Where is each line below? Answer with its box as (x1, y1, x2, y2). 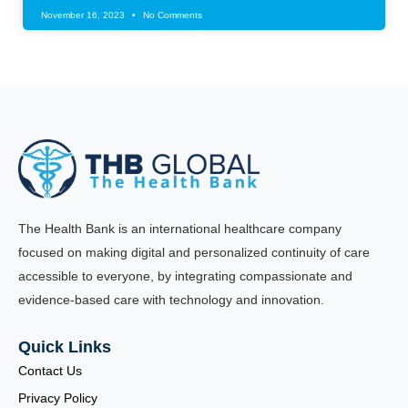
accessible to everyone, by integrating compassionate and (18, 269, 352, 284)
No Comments (140, 10, 202, 21)
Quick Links (18, 338, 111, 357)
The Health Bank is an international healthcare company (18, 221, 342, 237)
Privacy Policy (18, 391, 97, 406)
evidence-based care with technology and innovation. (18, 292, 324, 308)
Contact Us (18, 363, 82, 379)
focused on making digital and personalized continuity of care (18, 245, 370, 260)
